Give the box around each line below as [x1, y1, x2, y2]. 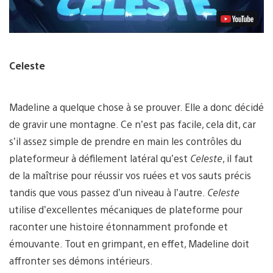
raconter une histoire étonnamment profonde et [9, 220, 228, 233]
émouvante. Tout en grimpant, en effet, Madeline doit [9, 237, 249, 250]
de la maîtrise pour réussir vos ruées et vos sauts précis [9, 169, 251, 182]
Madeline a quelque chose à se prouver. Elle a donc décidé [9, 101, 264, 114]
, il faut [222, 152, 253, 165]
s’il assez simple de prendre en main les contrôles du [9, 135, 241, 148]
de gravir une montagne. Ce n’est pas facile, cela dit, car [9, 118, 256, 131]
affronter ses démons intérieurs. [9, 254, 153, 268]
